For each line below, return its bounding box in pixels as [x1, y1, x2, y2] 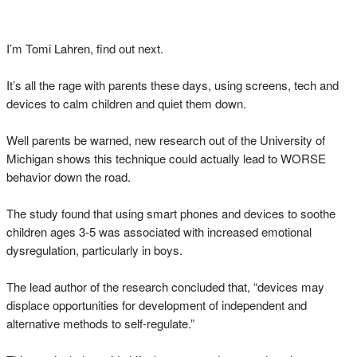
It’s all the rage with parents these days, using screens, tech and [6, 76, 339, 93]
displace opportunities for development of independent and [6, 296, 307, 313]
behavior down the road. [6, 168, 131, 185]
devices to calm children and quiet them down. [6, 95, 246, 112]
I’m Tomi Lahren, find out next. [6, 40, 163, 57]
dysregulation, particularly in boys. [6, 241, 182, 258]
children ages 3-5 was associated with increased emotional [6, 223, 312, 240]
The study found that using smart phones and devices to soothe [6, 205, 335, 222]
